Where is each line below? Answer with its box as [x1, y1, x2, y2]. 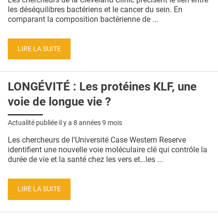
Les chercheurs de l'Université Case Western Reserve [8, 135, 186, 145]
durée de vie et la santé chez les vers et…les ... [8, 155, 163, 164]
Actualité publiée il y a [8, 119, 73, 127]
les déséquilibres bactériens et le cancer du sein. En [8, 4, 182, 14]
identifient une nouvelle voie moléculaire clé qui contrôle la [8, 145, 207, 155]
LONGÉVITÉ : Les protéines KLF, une [8, 80, 197, 94]
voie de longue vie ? [8, 95, 111, 109]
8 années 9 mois [73, 119, 122, 127]
